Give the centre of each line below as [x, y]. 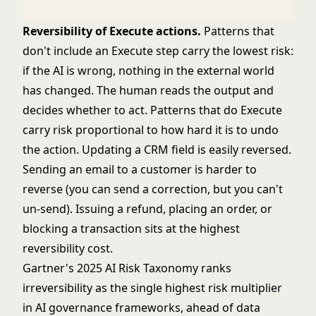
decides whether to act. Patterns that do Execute [152, 110]
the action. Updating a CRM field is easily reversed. [157, 150]
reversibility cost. [68, 248]
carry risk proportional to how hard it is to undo [151, 130]
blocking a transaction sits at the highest [131, 229]
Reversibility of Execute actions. [112, 31]
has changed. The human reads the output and [148, 90]
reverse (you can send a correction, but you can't [153, 189]
